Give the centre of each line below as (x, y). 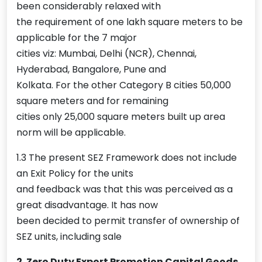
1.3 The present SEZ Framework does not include (127, 158)
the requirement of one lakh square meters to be (130, 22)
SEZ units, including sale (69, 237)
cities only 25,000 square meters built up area (121, 117)
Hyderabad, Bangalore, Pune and (91, 70)
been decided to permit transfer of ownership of (128, 221)
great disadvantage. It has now (87, 205)
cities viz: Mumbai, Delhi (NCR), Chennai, (106, 54)
